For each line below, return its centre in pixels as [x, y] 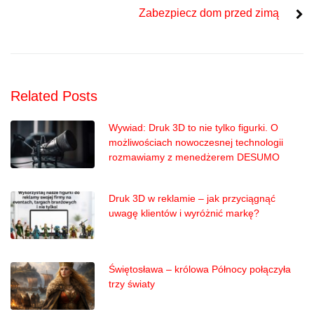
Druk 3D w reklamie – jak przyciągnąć [192, 198]
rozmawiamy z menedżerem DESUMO [194, 157]
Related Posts [54, 96]
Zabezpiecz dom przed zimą [209, 13]
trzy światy [132, 284]
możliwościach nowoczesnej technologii [196, 142]
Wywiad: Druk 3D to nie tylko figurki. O [193, 127]
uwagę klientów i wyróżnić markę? [184, 213]
